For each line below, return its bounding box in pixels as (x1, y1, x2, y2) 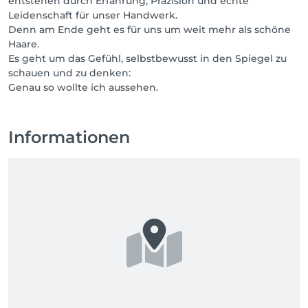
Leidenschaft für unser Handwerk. (8, 9, 177, 21)
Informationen (8, 127, 130, 147)
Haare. (8, 38, 39, 50)
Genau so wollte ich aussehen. (8, 81, 158, 93)
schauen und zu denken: (8, 67, 131, 79)
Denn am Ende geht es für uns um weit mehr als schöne (8, 23, 291, 36)
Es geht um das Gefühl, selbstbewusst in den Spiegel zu (8, 52, 287, 65)
